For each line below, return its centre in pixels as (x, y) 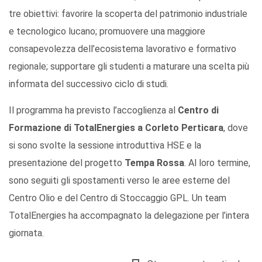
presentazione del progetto (67, 163)
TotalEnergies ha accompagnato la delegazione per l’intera (129, 215)
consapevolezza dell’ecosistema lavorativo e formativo (123, 49)
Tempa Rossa (154, 163)
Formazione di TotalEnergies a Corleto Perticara (116, 127)
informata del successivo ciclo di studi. (89, 84)
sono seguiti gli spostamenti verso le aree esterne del (119, 180)
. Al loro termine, (217, 163)
